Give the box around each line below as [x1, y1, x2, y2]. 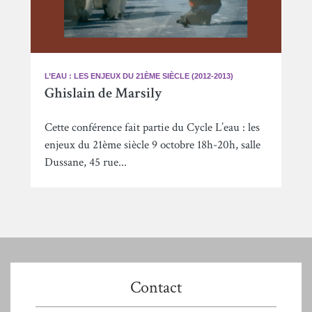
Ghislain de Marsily [45, 84, 162, 103]
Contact [130, 276, 182, 299]
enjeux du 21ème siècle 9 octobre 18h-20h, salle [45, 137, 260, 153]
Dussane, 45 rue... [45, 155, 127, 171]
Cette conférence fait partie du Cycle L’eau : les [45, 120, 260, 136]
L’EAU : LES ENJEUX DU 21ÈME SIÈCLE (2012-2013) [45, 72, 233, 81]
